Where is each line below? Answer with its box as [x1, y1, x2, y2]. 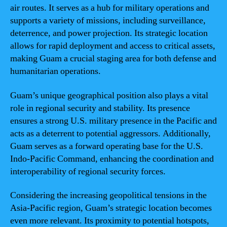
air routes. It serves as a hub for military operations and [10, 2, 209, 14]
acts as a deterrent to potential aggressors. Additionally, [10, 127, 211, 139]
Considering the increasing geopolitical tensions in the [10, 190, 207, 201]
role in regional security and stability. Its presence [10, 102, 190, 114]
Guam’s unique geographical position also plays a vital [10, 89, 208, 101]
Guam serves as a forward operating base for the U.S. [10, 140, 203, 152]
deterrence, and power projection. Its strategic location [10, 27, 208, 39]
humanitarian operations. [10, 65, 101, 77]
